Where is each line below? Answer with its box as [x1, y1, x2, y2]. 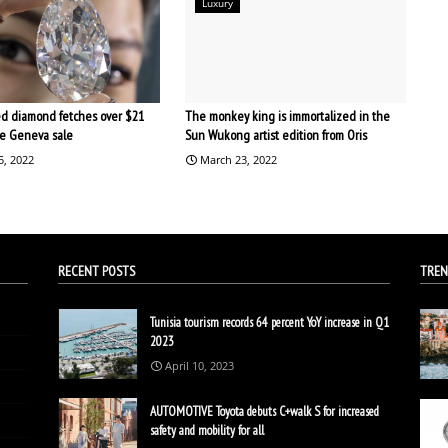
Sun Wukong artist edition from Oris [184, 125, 367, 144]
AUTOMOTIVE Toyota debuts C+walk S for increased [150, 402, 380, 420]
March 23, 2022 [199, 151, 277, 167]
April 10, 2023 [165, 357, 235, 373]
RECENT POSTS [58, 261, 136, 280]
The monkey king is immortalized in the [184, 106, 390, 125]
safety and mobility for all [150, 421, 265, 439]
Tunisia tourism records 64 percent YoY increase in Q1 [150, 313, 390, 331]
